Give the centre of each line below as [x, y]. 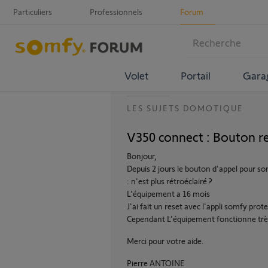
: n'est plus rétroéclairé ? [170, 181]
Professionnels [116, 12]
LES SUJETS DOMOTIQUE [185, 108]
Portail [195, 75]
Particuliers [33, 12]
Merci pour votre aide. [165, 241]
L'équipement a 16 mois [168, 194]
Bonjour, [142, 156]
